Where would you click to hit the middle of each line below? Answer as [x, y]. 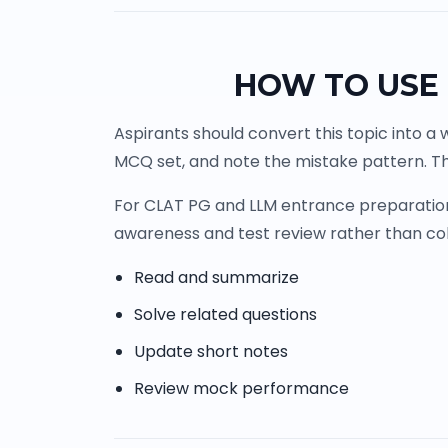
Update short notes [211, 352]
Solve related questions [225, 315]
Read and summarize [216, 278]
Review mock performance [241, 389]
